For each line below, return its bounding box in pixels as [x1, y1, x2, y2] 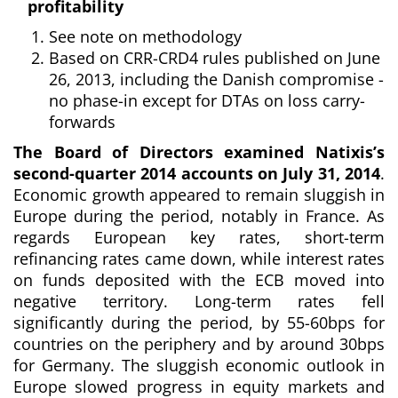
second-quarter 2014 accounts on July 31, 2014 [13, 162, 380, 184]
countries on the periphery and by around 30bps [13, 332, 385, 354]
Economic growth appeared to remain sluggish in [13, 183, 385, 205]
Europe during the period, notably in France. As [13, 204, 385, 227]
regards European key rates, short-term [13, 226, 385, 248]
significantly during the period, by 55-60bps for [13, 311, 385, 333]
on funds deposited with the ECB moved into [13, 268, 385, 291]
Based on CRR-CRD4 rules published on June [49, 46, 380, 68]
